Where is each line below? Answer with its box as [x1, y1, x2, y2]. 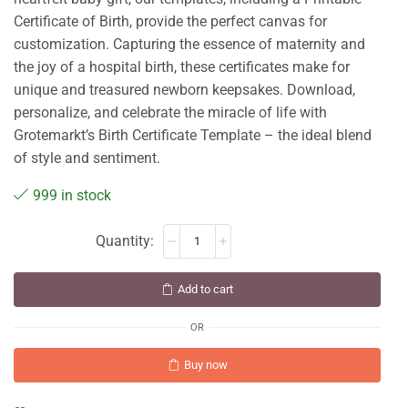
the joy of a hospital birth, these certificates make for [14, 58, 350, 76]
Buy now [183, 357, 228, 372]
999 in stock [33, 187, 111, 205]
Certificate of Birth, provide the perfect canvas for [14, 13, 327, 31]
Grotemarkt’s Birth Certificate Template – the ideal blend [14, 127, 372, 145]
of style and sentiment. [14, 149, 160, 168]
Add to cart [178, 281, 233, 296]
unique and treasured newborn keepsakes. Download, [14, 81, 355, 99]
